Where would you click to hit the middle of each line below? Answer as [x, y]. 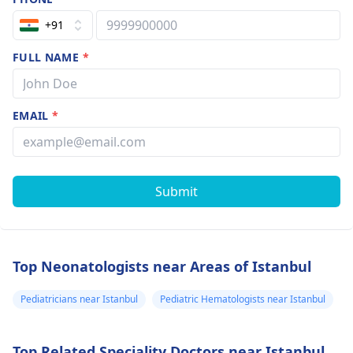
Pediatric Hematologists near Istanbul [243, 299]
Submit [176, 191]
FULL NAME [48, 57]
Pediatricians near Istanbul [79, 299]
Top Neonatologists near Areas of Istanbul [162, 266]
